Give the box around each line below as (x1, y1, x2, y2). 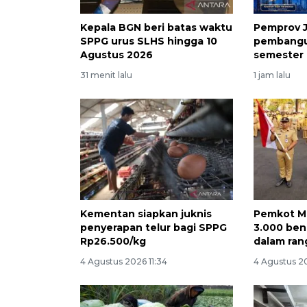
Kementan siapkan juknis (80, 208, 212, 221)
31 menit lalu (80, 69, 132, 80)
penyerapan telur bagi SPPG (80, 221, 227, 234)
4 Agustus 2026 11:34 (80, 256, 167, 267)
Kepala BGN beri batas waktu (80, 21, 232, 34)
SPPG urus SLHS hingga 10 (80, 34, 217, 47)
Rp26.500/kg (80, 235, 146, 248)
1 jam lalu (254, 69, 291, 80)
